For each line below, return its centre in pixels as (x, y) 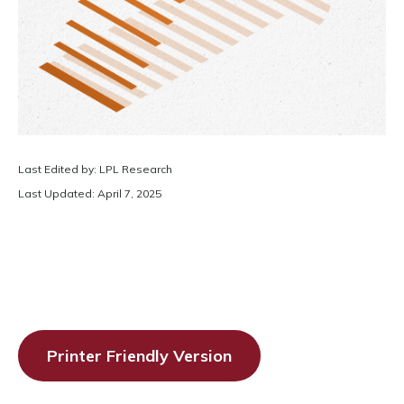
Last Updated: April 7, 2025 (90, 193)
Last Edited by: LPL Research (95, 169)
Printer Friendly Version (139, 356)
